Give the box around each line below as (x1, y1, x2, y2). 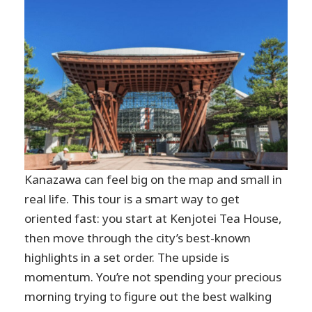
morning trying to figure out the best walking (24, 288, 272, 304)
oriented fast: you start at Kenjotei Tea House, (24, 210, 283, 226)
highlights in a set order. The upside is (24, 249, 230, 265)
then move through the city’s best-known (24, 229, 251, 246)
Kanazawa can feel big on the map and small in (24, 171, 283, 187)
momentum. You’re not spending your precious (24, 268, 282, 285)
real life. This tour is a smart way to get (24, 190, 240, 207)
